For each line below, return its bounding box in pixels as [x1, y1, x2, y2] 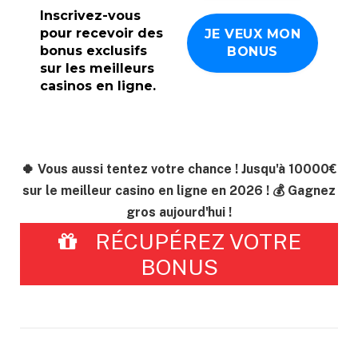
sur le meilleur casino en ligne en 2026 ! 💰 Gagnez [22, 183, 336, 199]
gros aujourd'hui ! [126, 205, 232, 221]
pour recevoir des [40, 25, 163, 41]
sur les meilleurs [40, 60, 154, 76]
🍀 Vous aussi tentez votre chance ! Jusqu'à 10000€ [21, 161, 337, 177]
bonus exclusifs [40, 42, 147, 58]
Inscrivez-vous [40, 7, 141, 23]
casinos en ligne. [40, 78, 156, 93]
